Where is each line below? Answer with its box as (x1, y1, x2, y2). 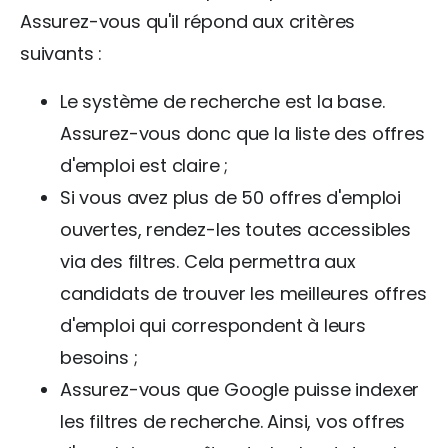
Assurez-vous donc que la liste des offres (60, 120, 425, 146)
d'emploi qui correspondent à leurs (60, 312, 366, 338)
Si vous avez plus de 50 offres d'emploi (60, 184, 401, 210)
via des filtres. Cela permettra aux (60, 248, 356, 274)
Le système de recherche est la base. (60, 88, 385, 114)
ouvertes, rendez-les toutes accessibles (60, 216, 411, 242)
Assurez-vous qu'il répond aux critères (20, 8, 356, 34)
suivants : (20, 40, 103, 66)
